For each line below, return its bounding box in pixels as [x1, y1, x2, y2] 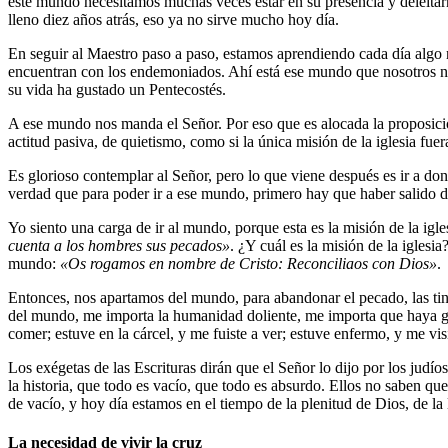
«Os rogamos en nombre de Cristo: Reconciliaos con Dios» [60, 254, 437, 272]
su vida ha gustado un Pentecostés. [8, 80, 226, 98]
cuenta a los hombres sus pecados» [8, 236, 230, 254]
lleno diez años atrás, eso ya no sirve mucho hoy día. [8, 10, 339, 28]
